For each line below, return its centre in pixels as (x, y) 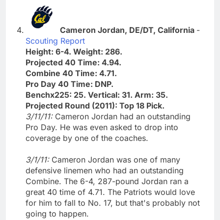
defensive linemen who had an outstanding (105, 170)
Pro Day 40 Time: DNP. (69, 84)
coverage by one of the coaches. (87, 138)
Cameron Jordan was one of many (116, 159)
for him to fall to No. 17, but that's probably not (113, 203)
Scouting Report (55, 41)
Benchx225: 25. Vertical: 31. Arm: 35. (97, 95)
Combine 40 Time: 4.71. (71, 73)
